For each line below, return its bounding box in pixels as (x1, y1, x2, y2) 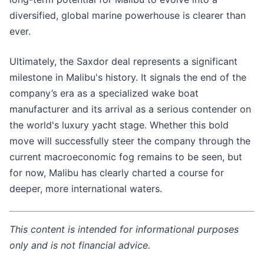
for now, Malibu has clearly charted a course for (9, 167, 224, 179)
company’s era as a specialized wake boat (9, 87, 199, 100)
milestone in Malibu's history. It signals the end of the (9, 71, 246, 84)
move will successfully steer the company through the (9, 135, 250, 147)
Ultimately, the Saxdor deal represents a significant (9, 55, 237, 68)
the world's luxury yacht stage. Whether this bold (9, 119, 229, 131)
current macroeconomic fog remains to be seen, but (9, 151, 242, 163)
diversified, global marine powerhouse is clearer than (9, 9, 246, 22)
